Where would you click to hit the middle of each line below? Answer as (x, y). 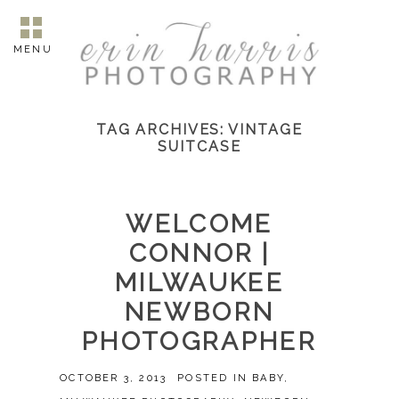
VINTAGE (265, 130)
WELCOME (199, 224)
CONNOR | (199, 254)
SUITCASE (199, 147)
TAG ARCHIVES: (163, 130)
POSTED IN (215, 379)
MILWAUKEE (199, 283)
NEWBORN (199, 313)
